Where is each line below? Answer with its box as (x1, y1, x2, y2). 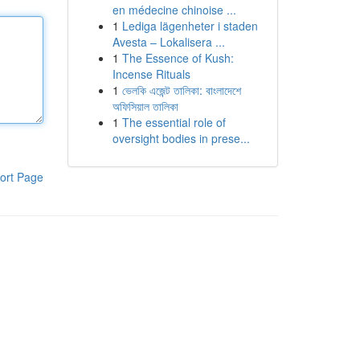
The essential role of (121, 114, 226, 130)
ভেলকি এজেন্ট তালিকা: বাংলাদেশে (121, 82, 241, 98)
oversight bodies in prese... (112, 130, 250, 146)
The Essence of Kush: (121, 50, 234, 66)
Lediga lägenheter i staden (121, 18, 258, 34)
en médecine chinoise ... (112, 2, 236, 18)
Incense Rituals (112, 66, 190, 82)
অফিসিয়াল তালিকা (112, 98, 178, 114)
